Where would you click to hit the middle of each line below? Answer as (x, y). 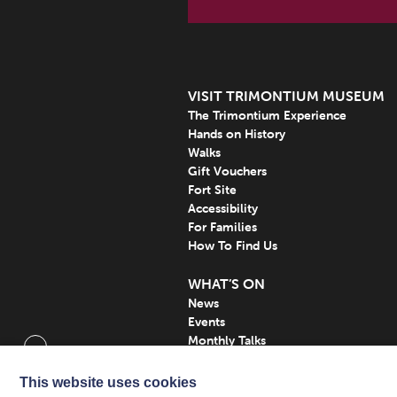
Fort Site (212, 190)
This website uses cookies (108, 382)
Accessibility (222, 209)
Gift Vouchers (227, 171)
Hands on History (236, 134)
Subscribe (215, 359)
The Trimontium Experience (267, 116)
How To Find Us (232, 246)
